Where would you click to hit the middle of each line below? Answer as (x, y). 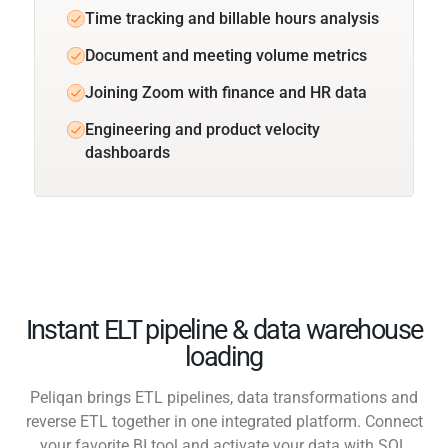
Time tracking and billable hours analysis (232, 18)
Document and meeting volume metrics (226, 55)
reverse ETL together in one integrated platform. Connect (224, 421)
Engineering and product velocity (202, 129)
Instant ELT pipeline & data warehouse (224, 329)
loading (224, 356)
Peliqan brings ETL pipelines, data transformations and (224, 397)
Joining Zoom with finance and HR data (226, 92)
